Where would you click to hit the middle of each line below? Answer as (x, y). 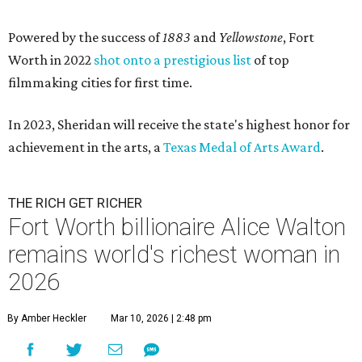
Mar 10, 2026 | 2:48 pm (161, 319)
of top (270, 60)
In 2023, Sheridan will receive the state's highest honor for (179, 125)
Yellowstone (251, 38)
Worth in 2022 (51, 60)
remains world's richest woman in (174, 255)
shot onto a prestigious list (173, 60)
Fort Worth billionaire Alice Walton (177, 227)
